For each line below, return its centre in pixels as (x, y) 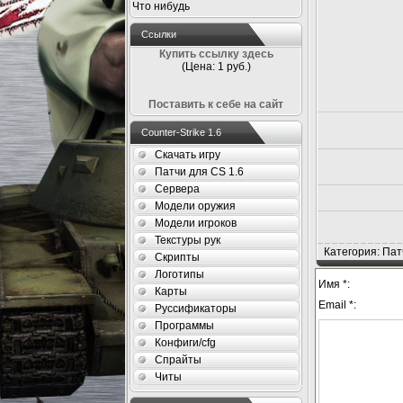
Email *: (337, 305)
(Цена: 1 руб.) (216, 67)
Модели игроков (196, 223)
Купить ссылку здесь (216, 54)
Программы (184, 326)
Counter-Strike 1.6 (181, 132)
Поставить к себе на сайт (216, 104)
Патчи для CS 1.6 (199, 172)
